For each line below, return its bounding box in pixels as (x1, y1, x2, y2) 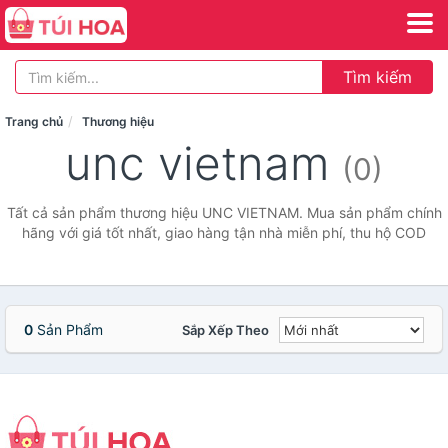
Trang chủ (5, 114, 63, 129)
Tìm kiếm (343, 67, 412, 87)
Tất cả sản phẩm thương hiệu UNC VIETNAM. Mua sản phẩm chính (6, 204, 442, 221)
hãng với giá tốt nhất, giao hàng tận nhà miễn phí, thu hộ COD (22, 224, 426, 241)
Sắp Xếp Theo (182, 322, 269, 338)
